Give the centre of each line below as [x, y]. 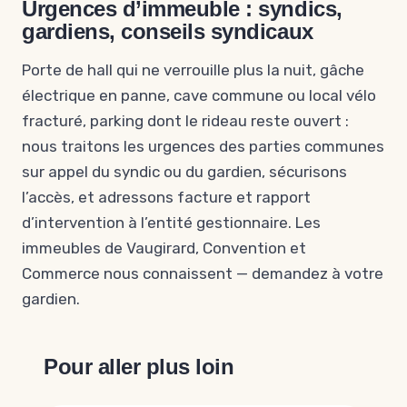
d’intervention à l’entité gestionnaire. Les [171, 223]
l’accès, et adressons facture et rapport [166, 197]
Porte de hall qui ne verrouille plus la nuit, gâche [193, 70]
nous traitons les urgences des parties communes [203, 146]
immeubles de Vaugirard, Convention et [164, 248]
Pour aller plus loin [139, 367]
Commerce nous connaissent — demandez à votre [203, 273]
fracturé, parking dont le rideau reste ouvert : [185, 121]
